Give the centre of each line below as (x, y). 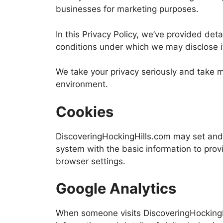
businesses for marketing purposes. (127, 9)
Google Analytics (116, 188)
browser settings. (91, 161)
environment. (82, 84)
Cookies (85, 111)
